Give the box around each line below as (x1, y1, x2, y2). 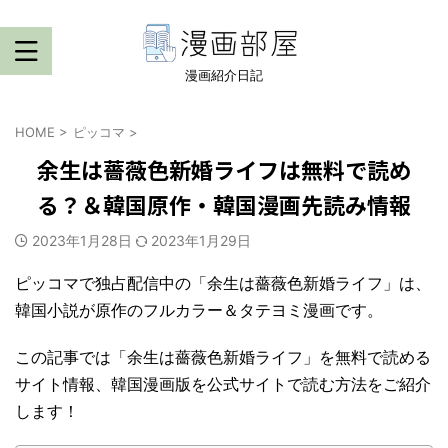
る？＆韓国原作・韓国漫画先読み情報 (37, 188, 411, 220)
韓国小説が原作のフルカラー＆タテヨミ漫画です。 (15, 300, 383, 320)
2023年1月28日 (32, 232, 136, 249)
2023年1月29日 (151, 232, 251, 249)
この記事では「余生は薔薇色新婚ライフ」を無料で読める (15, 347, 431, 367)
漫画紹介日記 (185, 67, 263, 83)
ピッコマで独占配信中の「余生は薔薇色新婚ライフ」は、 (15, 273, 431, 293)
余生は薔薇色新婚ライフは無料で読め (37, 153, 411, 185)
